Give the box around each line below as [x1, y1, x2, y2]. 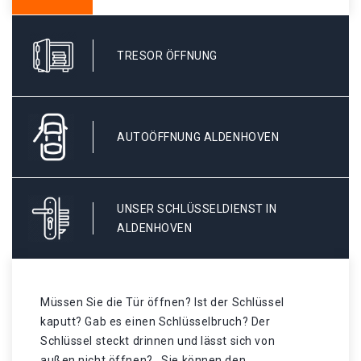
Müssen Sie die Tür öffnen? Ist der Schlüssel [40, 296, 284, 309]
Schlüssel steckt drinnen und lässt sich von [40, 334, 276, 347]
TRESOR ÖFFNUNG [117, 49, 218, 62]
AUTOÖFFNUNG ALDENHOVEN [117, 131, 280, 143]
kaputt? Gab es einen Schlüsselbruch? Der [40, 315, 271, 328]
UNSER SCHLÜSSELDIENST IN [117, 202, 277, 215]
